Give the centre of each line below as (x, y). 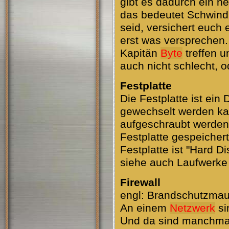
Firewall (140, 182)
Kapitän (140, 53)
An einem (145, 208)
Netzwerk (192, 208)
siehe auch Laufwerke (174, 163)
